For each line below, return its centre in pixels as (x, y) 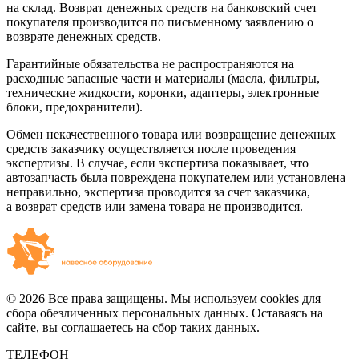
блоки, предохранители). (75, 107)
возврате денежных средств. (84, 37)
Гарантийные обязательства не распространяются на (150, 64)
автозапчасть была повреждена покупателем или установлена (176, 178)
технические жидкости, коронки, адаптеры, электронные (163, 93)
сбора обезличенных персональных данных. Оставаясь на (165, 313)
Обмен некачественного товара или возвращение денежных (171, 135)
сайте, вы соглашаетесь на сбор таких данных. (133, 328)
